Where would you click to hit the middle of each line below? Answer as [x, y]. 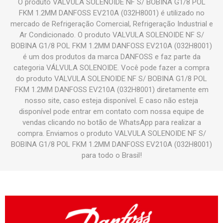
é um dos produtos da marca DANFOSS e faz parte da [111, 57]
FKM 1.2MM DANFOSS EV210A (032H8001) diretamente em [111, 90]
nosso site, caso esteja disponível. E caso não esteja [111, 101]
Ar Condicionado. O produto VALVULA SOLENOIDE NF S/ [111, 35]
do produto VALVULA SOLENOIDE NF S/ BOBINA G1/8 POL [111, 79]
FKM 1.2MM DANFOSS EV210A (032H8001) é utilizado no [111, 13]
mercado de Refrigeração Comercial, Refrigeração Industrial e [111, 24]
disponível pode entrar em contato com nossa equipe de [111, 112]
